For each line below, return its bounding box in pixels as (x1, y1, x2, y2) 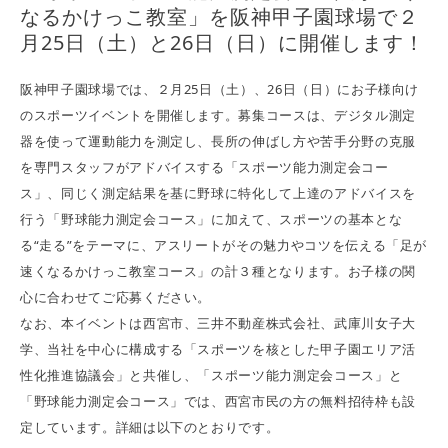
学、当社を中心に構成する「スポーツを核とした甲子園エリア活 (20, 340, 416, 359)
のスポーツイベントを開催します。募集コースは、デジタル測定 (20, 106, 416, 125)
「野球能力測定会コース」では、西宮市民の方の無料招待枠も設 (20, 392, 416, 411)
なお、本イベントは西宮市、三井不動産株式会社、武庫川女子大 (20, 314, 416, 333)
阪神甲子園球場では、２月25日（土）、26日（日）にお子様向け (20, 80, 420, 99)
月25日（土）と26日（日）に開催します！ (20, 29, 425, 57)
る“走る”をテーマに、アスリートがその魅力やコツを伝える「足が (20, 236, 428, 255)
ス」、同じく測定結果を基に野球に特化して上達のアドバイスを (20, 184, 416, 203)
